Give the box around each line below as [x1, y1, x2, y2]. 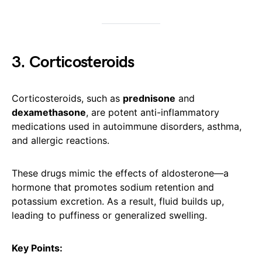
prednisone [123, 92, 175, 105]
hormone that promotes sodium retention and [12, 181, 214, 194]
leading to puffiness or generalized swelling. [12, 209, 207, 222]
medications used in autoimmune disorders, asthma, [12, 120, 242, 133]
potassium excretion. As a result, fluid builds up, [12, 195, 224, 208]
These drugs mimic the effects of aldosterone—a [12, 167, 229, 180]
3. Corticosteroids [12, 53, 135, 73]
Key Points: [12, 242, 63, 254]
